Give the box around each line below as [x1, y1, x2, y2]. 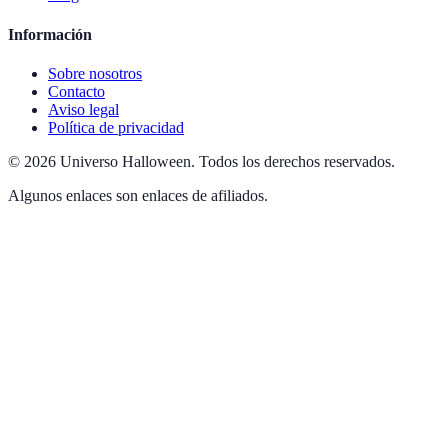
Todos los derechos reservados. [199, 152, 395, 170]
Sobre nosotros [48, 64, 142, 82]
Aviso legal [48, 100, 119, 118]
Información [8, 25, 92, 43]
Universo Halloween [60, 152, 191, 170]
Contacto [48, 82, 105, 100]
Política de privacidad [48, 118, 184, 136]
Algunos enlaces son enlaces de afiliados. [8, 186, 268, 204]
